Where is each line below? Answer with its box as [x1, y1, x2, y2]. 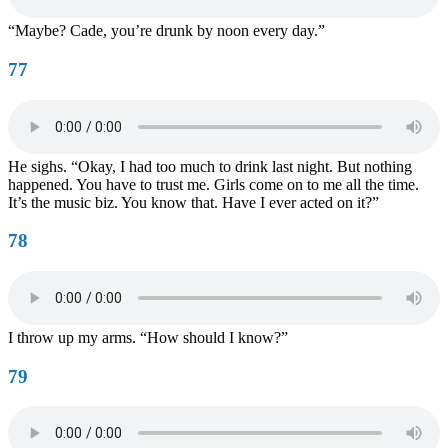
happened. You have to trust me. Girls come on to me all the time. [8, 175, 419, 193]
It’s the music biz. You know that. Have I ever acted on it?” [8, 193, 379, 211]
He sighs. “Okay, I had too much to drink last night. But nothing [8, 157, 412, 175]
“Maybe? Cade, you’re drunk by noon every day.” [8, 22, 325, 40]
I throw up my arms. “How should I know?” [8, 328, 288, 346]
